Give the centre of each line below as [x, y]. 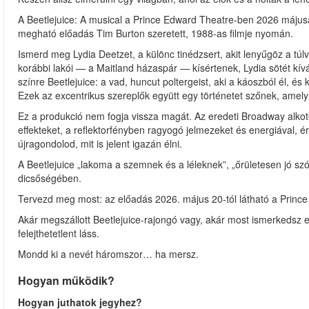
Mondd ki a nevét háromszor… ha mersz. [108, 254]
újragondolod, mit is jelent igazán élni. [100, 143]
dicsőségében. [50, 178]
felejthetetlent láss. [59, 233]
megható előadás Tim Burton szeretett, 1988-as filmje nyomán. [156, 33]
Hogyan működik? [66, 280]
